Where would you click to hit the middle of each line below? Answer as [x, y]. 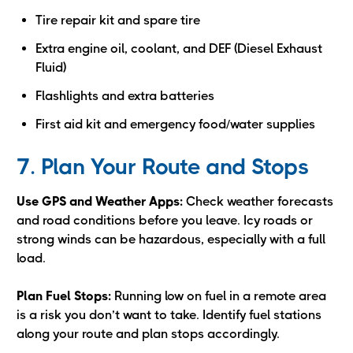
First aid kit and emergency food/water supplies [175, 124]
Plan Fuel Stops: [64, 296]
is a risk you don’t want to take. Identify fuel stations [169, 315]
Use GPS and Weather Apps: [100, 201]
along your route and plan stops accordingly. [148, 334]
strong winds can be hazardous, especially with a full [171, 239]
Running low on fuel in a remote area [219, 296]
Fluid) [51, 67]
